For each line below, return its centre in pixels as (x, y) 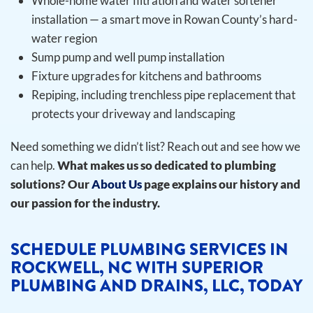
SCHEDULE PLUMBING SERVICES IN (150, 249)
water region (64, 38)
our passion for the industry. (85, 203)
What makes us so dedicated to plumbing (167, 165)
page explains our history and (221, 184)
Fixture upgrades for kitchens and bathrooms (146, 76)
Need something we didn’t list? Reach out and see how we (155, 146)
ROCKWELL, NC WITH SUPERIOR (137, 268)
